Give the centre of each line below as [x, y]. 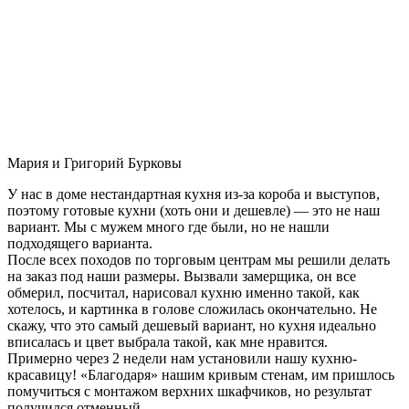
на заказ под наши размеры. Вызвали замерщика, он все [182, 276]
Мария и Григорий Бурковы [94, 163]
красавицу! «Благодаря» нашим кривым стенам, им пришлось [201, 374]
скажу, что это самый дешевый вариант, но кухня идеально [192, 325]
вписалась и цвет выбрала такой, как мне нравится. [168, 341]
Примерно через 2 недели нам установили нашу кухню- [182, 358]
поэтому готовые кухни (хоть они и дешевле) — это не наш [194, 210]
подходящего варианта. [80, 243]
